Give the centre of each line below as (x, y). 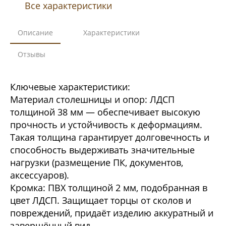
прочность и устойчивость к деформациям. (106, 124)
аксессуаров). (40, 175)
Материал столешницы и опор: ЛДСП (92, 99)
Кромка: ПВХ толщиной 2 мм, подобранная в (109, 187)
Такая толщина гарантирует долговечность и (110, 137)
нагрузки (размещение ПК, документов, (97, 162)
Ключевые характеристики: (70, 87)
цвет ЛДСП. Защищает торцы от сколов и (101, 200)
